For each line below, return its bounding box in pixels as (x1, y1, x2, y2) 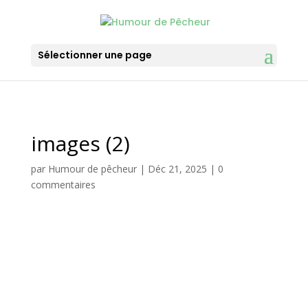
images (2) (30, 129, 130, 157)
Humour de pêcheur (47, 162, 137, 175)
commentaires (30, 178, 96, 191)
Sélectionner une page (37, 47, 152, 62)
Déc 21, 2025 (147, 162, 207, 175)
